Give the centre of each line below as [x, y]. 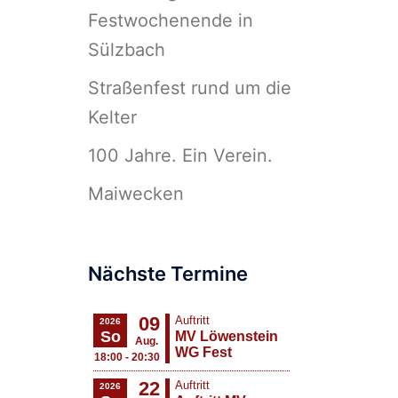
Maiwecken [135, 194]
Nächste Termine [167, 274]
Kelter [112, 117]
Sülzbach [126, 50]
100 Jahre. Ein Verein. [180, 155]
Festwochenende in [170, 20]
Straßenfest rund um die [189, 88]
